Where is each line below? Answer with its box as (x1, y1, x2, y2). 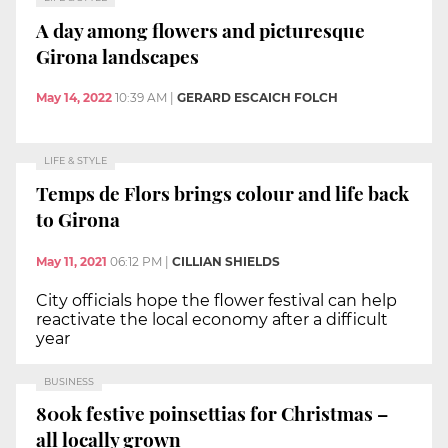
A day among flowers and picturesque (36, 16, 365, 43)
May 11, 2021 (36, 253, 107, 269)
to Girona (36, 205, 120, 232)
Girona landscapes (36, 42, 199, 69)
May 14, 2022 (36, 90, 112, 106)
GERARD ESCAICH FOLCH (177, 90, 338, 106)
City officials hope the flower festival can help (36, 290, 397, 310)
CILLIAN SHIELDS (172, 253, 280, 269)
